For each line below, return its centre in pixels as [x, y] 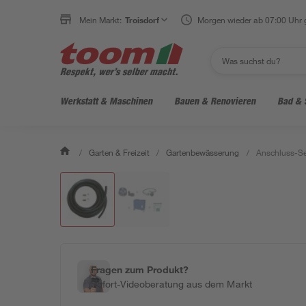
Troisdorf [142, 20]
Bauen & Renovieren [215, 101]
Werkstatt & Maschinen [106, 101]
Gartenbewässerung [203, 152]
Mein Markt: [101, 20]
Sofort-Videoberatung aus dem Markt [171, 284]
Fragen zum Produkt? [140, 269]
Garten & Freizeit [120, 152]
